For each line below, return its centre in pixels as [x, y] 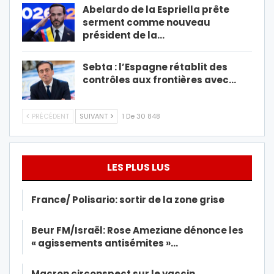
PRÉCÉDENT [50, 117]
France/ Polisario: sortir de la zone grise [128, 200]
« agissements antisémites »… [105, 243]
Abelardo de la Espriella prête [156, 9]
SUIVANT [94, 117]
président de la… [124, 35]
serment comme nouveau [146, 22]
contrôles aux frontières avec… [159, 80]
